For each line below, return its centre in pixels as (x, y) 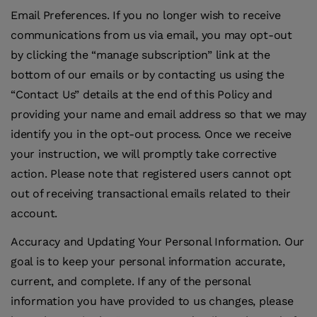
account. (34, 214)
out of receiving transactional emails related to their (151, 194)
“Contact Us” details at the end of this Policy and (142, 95)
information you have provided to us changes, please (152, 301)
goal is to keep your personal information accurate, (148, 262)
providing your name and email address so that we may (158, 115)
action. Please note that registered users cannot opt (151, 174)
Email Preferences (59, 16)
